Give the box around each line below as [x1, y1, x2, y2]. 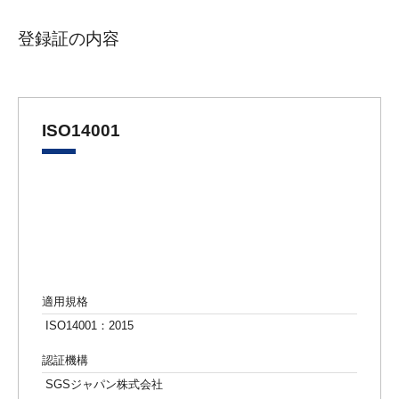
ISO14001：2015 [42, 318, 134, 332]
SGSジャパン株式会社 [42, 377, 163, 391]
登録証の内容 [18, 28, 119, 48]
